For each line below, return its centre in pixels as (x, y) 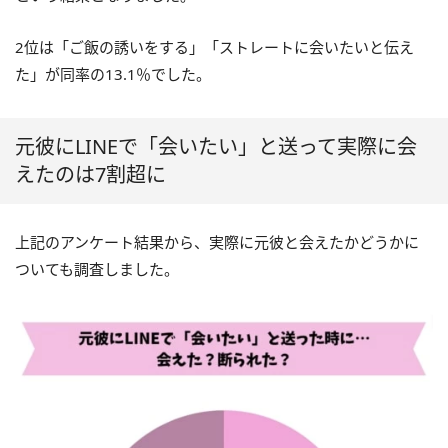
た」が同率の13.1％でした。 (113, 74)
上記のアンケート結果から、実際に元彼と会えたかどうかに (217, 242)
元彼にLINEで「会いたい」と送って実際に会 (216, 147)
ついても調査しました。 (97, 269)
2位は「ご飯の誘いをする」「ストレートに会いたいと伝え (214, 47)
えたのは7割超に (90, 175)
